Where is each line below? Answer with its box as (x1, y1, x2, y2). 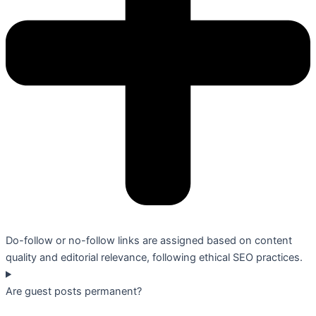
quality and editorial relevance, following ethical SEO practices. (6, 250, 303, 264)
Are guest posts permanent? (6, 284, 142, 298)
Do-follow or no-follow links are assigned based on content (6, 233, 292, 247)
